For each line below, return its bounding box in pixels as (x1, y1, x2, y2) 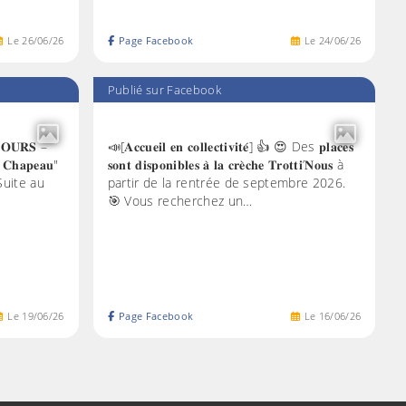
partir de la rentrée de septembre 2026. (107, 173, 346, 191)
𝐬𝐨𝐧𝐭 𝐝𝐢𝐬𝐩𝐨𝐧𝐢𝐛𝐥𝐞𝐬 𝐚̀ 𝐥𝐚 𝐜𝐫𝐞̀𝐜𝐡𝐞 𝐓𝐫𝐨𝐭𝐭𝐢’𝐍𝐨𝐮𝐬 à (107, 155, 344, 173)
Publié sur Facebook (107, 82, 221, 99)
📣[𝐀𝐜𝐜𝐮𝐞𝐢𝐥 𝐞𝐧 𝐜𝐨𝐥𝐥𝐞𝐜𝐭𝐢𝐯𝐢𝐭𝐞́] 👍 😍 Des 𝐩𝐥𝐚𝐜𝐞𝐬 (107, 137, 353, 155)
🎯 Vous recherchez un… (107, 191, 253, 209)
